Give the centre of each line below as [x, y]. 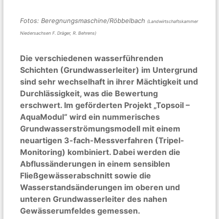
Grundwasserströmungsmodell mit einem [100, 128]
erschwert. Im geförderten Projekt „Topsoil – [105, 105]
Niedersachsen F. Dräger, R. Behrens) [58, 33]
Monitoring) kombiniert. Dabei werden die [100, 152]
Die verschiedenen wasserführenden [92, 58]
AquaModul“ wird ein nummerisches [90, 117]
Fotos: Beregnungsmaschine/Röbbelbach [84, 20]
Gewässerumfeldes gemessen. [80, 210]
